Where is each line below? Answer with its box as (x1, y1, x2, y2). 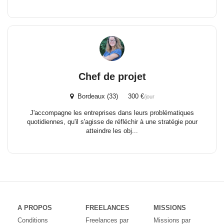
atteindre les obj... (86, 127, 138, 134)
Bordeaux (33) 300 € (73, 92, 144, 100)
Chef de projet (78, 71, 146, 82)
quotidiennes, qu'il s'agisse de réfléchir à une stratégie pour (26, 118, 197, 125)
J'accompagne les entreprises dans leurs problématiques (30, 109, 194, 116)
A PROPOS (17, 204, 52, 211)
